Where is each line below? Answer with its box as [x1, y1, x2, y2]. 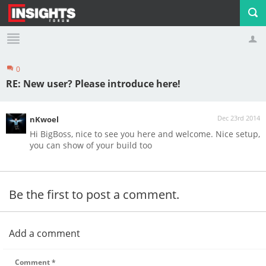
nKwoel [30, 114, 59, 125]
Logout [118, 72, 145, 84]
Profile [30, 72, 56, 84]
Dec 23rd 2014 [217, 113, 260, 122]
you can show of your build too [30, 140, 152, 151]
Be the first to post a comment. [9, 186, 179, 202]
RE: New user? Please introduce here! [6, 77, 180, 90]
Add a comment [9, 227, 80, 240]
